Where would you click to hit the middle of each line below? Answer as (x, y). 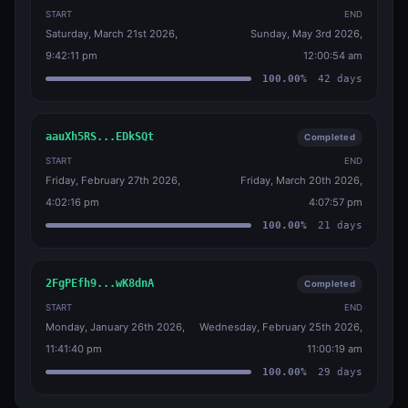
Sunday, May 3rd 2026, (306, 33)
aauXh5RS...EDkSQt (100, 137)
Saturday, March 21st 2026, (112, 33)
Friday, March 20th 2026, (301, 180)
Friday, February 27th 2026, (113, 180)
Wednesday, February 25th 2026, (281, 326)
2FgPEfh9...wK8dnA (100, 284)
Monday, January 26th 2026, (115, 326)
